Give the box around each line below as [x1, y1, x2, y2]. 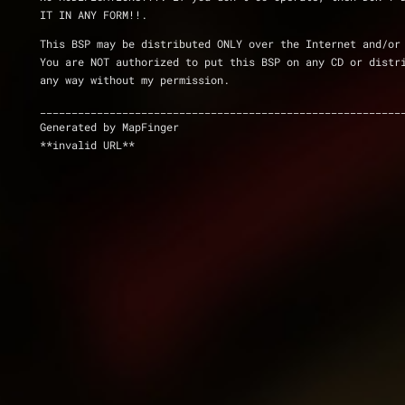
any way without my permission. [40, 72, 230, 87]
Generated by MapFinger [40, 119, 179, 134]
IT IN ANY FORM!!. [40, 7, 147, 22]
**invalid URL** [40, 137, 135, 152]
